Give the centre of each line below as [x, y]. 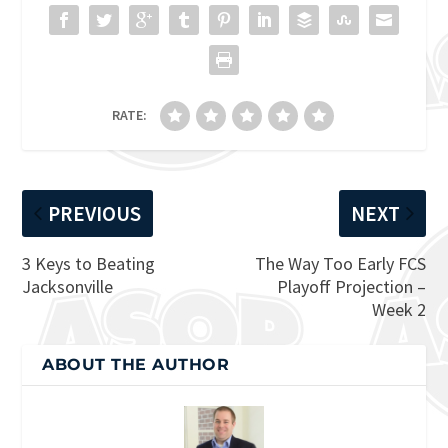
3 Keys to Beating [89, 263]
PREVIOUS [95, 213]
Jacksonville [68, 286]
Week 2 [398, 309]
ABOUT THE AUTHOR [136, 364]
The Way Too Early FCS [340, 263]
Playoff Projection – [351, 286]
